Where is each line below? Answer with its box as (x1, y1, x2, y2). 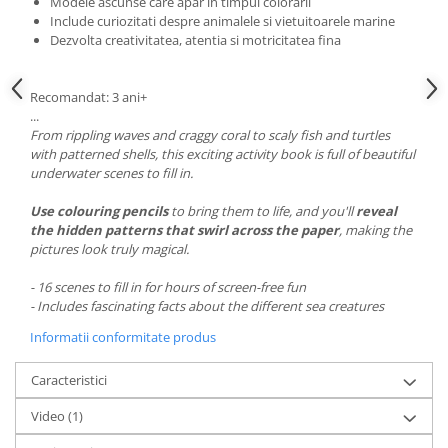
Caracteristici (31, 371, 107, 390)
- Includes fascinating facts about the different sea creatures (30, 297, 384, 316)
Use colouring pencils (30, 202, 168, 221)
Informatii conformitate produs (30, 328, 216, 347)
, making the (339, 221, 412, 240)
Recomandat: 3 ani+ (30, 88, 147, 107)
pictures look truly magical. (30, 240, 189, 259)
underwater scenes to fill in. (30, 164, 193, 183)
